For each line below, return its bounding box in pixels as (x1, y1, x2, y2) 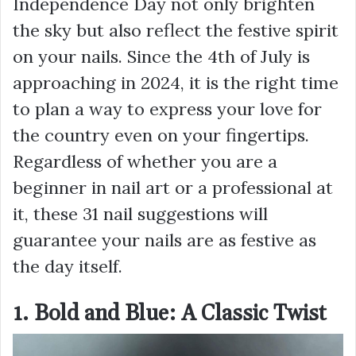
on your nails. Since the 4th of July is (13, 45, 310, 68)
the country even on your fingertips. (13, 124, 309, 146)
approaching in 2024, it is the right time (13, 72, 339, 94)
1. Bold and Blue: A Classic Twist (13, 300, 326, 327)
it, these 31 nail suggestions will (13, 203, 268, 225)
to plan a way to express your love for (13, 98, 322, 120)
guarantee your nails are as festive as (13, 229, 316, 251)
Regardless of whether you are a (13, 150, 277, 172)
